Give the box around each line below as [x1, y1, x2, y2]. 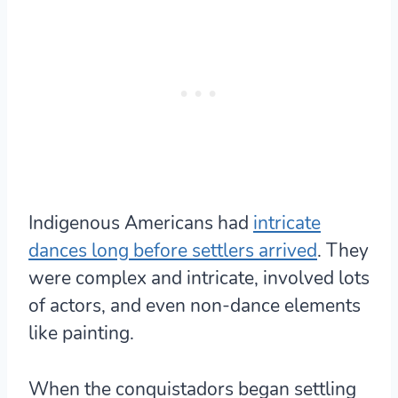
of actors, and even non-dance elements [28, 293, 361, 319]
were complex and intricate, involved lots [28, 266, 370, 291]
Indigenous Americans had [28, 211, 253, 236]
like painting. [28, 321, 134, 346]
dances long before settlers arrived [28, 238, 317, 264]
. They [317, 238, 369, 264]
